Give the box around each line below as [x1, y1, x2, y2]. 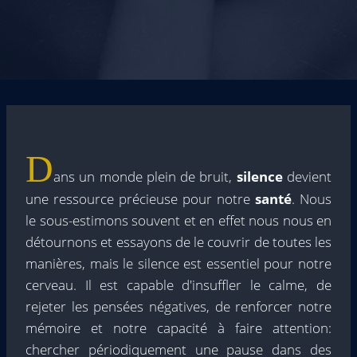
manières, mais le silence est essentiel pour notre [25, 254, 331, 273]
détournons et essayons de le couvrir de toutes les [25, 233, 331, 251]
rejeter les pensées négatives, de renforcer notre [25, 297, 331, 316]
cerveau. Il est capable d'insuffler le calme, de [25, 276, 331, 294]
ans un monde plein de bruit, [53, 167, 237, 186]
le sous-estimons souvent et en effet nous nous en [25, 211, 331, 229]
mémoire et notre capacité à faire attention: [25, 319, 331, 337]
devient [282, 167, 332, 186]
